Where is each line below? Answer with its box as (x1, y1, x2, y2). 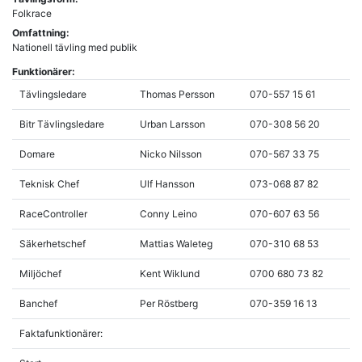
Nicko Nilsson (140, 147, 202, 160)
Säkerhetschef (19, 237, 86, 250)
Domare (19, 147, 55, 160)
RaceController (19, 207, 87, 220)
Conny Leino (140, 207, 197, 220)
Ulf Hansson (140, 177, 195, 190)
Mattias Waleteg (140, 237, 213, 250)
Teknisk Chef (19, 177, 79, 190)
